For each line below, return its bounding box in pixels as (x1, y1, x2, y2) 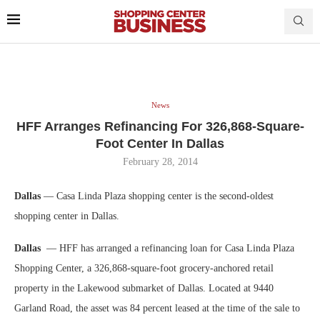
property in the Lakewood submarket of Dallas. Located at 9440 (14, 282, 274, 294)
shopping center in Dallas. (14, 210, 119, 221)
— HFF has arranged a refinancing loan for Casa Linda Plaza (46, 242, 294, 254)
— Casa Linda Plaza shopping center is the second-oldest (44, 190, 274, 201)
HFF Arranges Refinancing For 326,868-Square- (16, 119, 304, 134)
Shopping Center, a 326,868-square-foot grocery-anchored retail (14, 262, 274, 274)
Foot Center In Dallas (96, 136, 224, 151)
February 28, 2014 (122, 156, 198, 167)
